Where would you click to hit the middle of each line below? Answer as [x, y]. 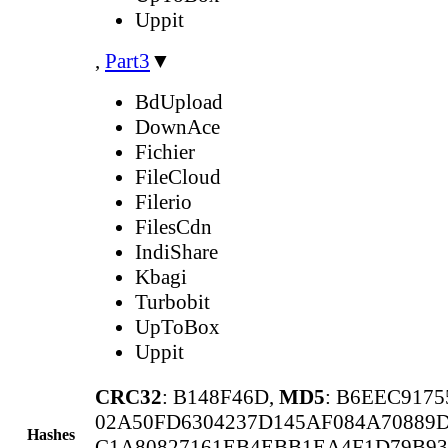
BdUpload [179, 101]
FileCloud [178, 176]
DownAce [177, 126]
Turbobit [172, 301]
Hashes [51, 434]
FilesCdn [173, 226]
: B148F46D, [220, 396]
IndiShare [176, 251]
